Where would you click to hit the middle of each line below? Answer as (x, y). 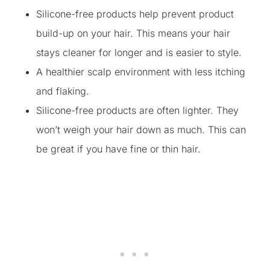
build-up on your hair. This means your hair (133, 33)
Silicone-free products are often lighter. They (137, 110)
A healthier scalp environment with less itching (141, 72)
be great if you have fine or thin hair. (118, 149)
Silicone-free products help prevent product (135, 14)
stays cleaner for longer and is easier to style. (139, 52)
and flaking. (63, 91)
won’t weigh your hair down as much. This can (141, 130)
